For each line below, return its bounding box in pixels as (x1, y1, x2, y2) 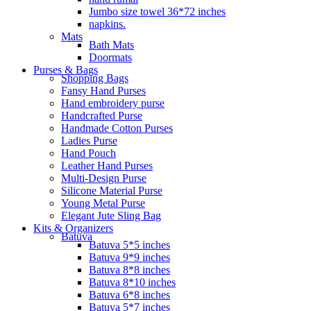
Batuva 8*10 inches (89, 276, 176, 288)
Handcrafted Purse (61, 109, 142, 121)
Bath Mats (89, 38, 134, 51)
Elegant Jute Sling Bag (61, 209, 161, 221)
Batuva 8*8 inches (89, 263, 170, 276)
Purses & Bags (33, 63, 98, 76)
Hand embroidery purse (61, 96, 165, 109)
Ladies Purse (61, 134, 117, 146)
